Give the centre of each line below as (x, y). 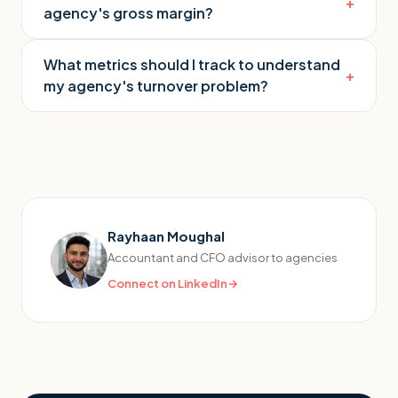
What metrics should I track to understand (192, 64)
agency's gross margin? (128, 13)
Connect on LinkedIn (167, 283)
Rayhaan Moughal (166, 236)
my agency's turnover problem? (156, 86)
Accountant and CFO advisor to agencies (223, 258)
